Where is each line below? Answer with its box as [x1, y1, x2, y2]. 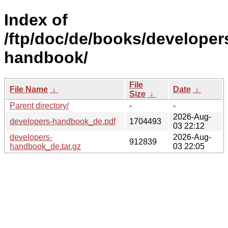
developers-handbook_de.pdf [10, 117, 116, 126]
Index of [4, 11, 68, 30]
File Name [10, 84, 48, 94]
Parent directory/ [10, 101, 69, 110]
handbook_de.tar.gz [10, 141, 81, 151]
